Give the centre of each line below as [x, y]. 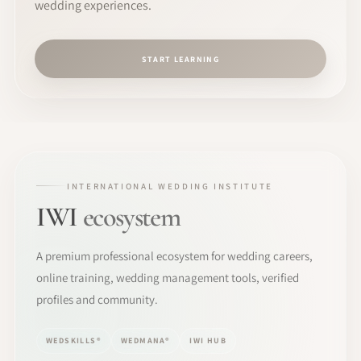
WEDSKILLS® [74, 341]
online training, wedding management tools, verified [168, 277]
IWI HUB [208, 341]
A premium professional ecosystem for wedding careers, [174, 255]
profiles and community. [97, 299]
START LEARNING [180, 59]
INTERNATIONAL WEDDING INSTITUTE [170, 186]
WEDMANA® [146, 341]
